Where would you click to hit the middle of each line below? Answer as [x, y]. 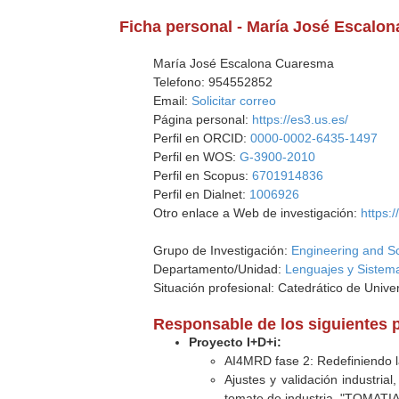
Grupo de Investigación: [223, 250]
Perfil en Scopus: [203, 175]
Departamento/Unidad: [220, 269]
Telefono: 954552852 [213, 82]
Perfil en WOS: [197, 157]
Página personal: [203, 119]
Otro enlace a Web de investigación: [257, 213]
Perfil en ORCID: [202, 138]
